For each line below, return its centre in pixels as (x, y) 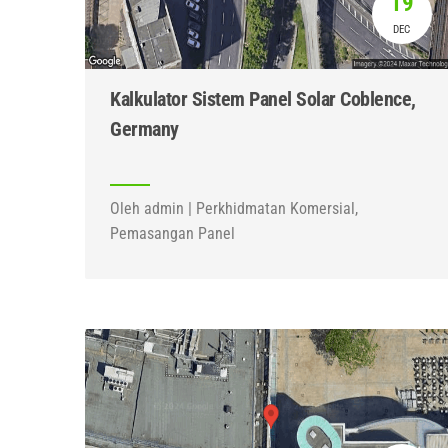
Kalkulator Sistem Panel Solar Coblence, (263, 99)
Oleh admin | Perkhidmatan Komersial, (234, 208)
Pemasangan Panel (172, 233)
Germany (144, 129)
